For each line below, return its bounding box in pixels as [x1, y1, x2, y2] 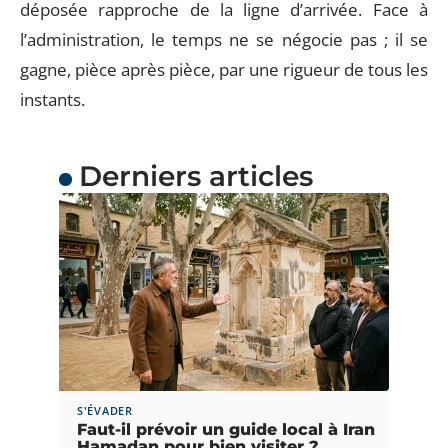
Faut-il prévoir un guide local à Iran [77, 419, 375, 439]
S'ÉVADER [77, 402, 133, 418]
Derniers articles [78, 158, 313, 193]
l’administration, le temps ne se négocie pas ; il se [20, 27, 428, 51]
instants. [20, 87, 85, 111]
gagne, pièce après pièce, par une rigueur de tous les [20, 57, 428, 81]
